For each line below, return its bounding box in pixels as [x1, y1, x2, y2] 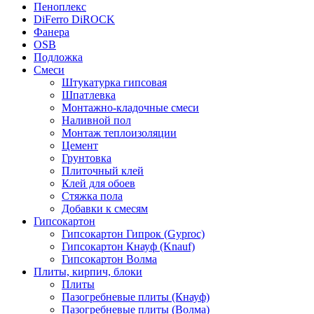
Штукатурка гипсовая [62, 76, 167, 89]
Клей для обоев [62, 177, 135, 190]
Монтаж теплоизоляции [62, 127, 177, 139]
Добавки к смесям [62, 203, 148, 215]
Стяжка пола [62, 190, 123, 203]
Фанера [34, 26, 69, 39]
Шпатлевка [62, 89, 116, 102]
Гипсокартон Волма [62, 253, 157, 266]
